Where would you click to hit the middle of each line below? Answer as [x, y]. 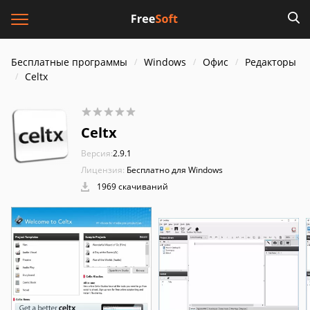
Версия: [97, 153]
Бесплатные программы [69, 62]
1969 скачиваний [131, 186]
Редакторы [271, 62]
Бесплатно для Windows [175, 170]
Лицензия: [103, 170]
